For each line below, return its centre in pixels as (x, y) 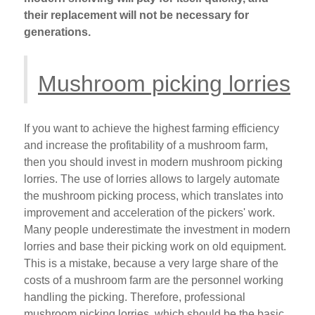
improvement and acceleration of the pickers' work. (149, 213)
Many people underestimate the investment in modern (157, 230)
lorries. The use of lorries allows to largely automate (152, 179)
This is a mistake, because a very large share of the (151, 264)
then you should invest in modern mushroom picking (153, 162)
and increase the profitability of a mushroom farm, (146, 146)
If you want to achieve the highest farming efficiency (152, 129)
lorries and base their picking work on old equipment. (155, 247)
